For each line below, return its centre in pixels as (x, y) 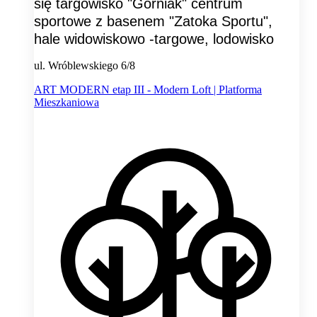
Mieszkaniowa (67, 102)
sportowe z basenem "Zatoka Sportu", (153, 21)
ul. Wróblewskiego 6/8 (85, 65)
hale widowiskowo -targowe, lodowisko (154, 39)
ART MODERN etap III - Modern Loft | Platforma (148, 89)
